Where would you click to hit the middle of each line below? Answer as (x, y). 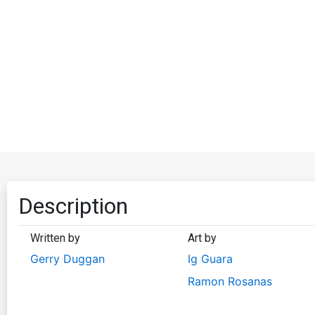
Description (73, 206)
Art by (202, 238)
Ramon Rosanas (230, 281)
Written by (55, 238)
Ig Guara (210, 258)
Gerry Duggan (67, 258)
